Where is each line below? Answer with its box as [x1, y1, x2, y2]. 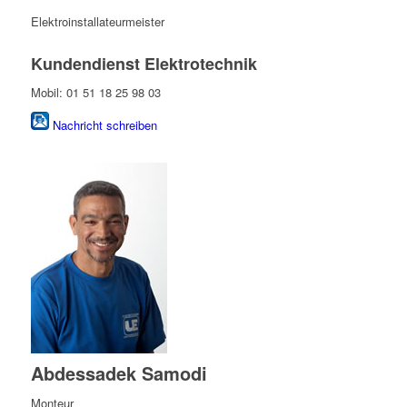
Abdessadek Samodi [30, 359, 207, 386]
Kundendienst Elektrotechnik [30, 51, 257, 75]
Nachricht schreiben [52, 115, 157, 134]
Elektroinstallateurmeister [30, 12, 164, 30]
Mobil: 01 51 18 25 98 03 [30, 83, 161, 101]
